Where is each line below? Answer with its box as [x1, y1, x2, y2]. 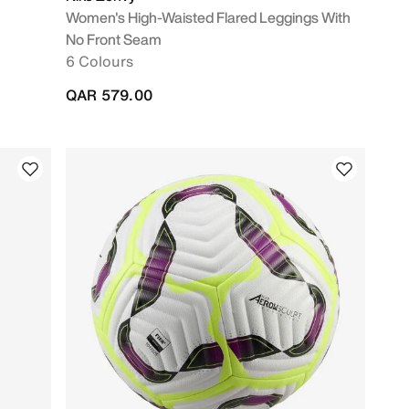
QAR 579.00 [66, 84, 152, 106]
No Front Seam [66, 28, 162, 50]
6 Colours [66, 50, 133, 72]
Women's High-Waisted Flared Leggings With [66, 6, 351, 28]
